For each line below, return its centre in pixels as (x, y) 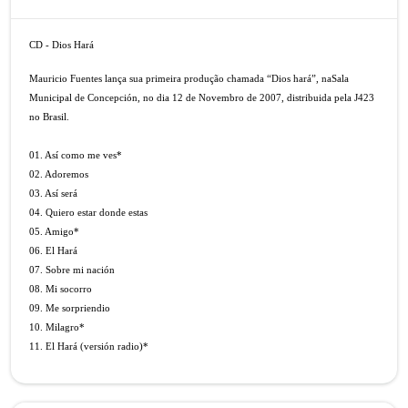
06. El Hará (53, 251)
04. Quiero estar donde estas (88, 213)
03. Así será (53, 194)
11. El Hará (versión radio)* (89, 347)
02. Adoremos (59, 174)
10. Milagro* (57, 327)
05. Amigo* (54, 232)
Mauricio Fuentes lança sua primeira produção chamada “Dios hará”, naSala (189, 79)
